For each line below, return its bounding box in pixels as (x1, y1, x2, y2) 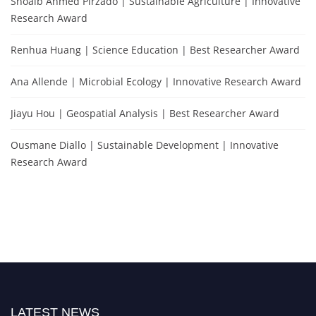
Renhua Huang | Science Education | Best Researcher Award (11, 42, 300, 56)
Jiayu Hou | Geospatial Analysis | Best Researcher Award (11, 106, 279, 120)
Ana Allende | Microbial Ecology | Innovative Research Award (11, 74, 301, 88)
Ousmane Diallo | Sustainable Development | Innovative (11, 138, 279, 152)
